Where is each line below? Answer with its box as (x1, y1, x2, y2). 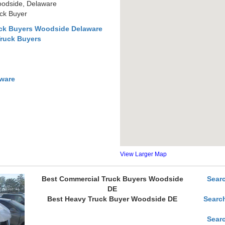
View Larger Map (120, 151, 167, 158)
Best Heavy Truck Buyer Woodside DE (47, 195, 178, 203)
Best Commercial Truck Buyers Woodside (41, 175, 183, 183)
